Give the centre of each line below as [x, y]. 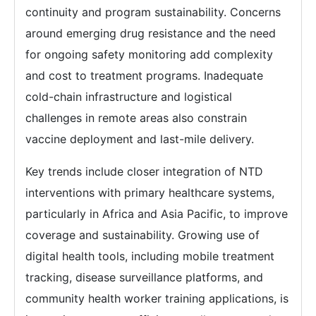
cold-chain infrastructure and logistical [129, 97]
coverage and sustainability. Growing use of [142, 235]
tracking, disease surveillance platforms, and [144, 278]
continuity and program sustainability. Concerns [153, 12]
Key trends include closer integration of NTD [144, 172]
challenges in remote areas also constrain [136, 118]
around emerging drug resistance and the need [151, 34]
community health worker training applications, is [157, 299]
